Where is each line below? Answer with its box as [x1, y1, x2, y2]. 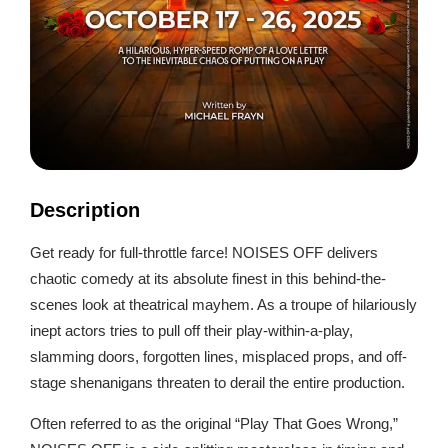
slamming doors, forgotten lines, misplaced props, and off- [30, 348, 407, 366]
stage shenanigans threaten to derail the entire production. [30, 374, 405, 392]
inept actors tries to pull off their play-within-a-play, [30, 322, 353, 340]
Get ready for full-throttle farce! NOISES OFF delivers [30, 244, 378, 262]
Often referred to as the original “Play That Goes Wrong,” [30, 414, 398, 432]
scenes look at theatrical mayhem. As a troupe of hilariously [30, 296, 417, 314]
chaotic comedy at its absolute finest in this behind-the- [30, 270, 386, 288]
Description [30, 199, 140, 222]
